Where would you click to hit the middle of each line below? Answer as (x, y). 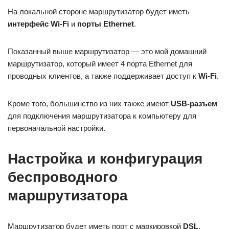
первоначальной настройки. (56, 128)
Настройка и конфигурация (105, 158)
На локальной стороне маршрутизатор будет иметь (99, 11)
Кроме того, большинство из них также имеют (89, 103)
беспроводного (63, 177)
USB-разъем (194, 103)
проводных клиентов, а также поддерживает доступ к (103, 76)
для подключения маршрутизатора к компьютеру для (102, 116)
